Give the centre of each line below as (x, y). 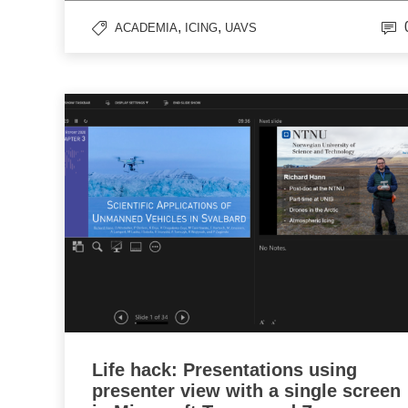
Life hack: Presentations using (224, 370)
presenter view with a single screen (246, 391)
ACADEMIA (146, 27)
